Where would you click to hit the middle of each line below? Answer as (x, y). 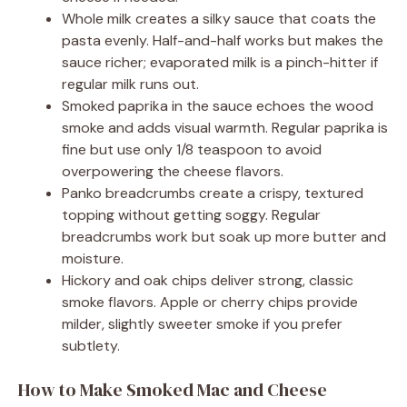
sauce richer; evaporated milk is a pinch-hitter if (220, 62)
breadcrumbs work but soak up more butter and (224, 236)
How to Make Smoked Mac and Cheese (173, 389)
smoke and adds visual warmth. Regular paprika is (225, 127)
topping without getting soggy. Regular (191, 214)
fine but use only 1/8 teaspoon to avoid (192, 149)
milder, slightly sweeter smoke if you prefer (202, 323)
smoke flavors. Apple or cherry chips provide (210, 302)
